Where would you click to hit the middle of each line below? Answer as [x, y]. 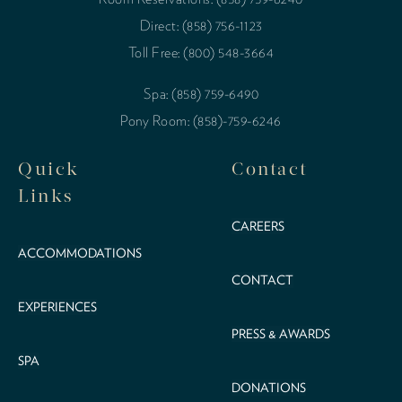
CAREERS [258, 226]
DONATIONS [269, 387]
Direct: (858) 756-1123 [201, 25]
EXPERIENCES [57, 306]
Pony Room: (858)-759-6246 [201, 120]
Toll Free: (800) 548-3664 [201, 52]
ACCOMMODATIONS [80, 253]
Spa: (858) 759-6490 [201, 93]
